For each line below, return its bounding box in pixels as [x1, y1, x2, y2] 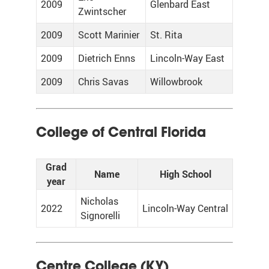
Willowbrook [150, 75, 202, 88]
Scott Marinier [78, 28, 139, 41]
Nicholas [80, 195, 118, 208]
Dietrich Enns [78, 52, 135, 65]
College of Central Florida [36, 123, 206, 141]
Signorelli [80, 209, 120, 222]
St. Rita [150, 28, 183, 41]
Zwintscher [78, 5, 126, 18]
